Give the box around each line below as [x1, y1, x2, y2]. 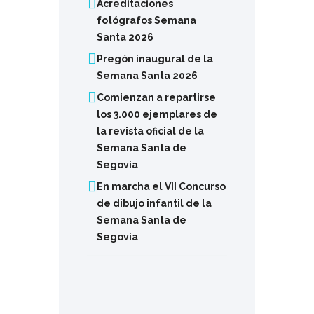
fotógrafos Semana [96, 14, 196, 26]
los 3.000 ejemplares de [96, 108, 217, 120]
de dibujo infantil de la [96, 197, 212, 209]
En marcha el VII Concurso [96, 180, 226, 192]
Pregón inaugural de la [96, 53, 213, 64]
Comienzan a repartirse [96, 91, 216, 103]
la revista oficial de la [96, 125, 204, 137]
